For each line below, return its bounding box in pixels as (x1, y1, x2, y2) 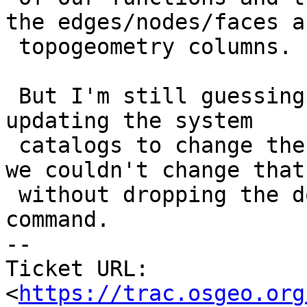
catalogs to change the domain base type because (5, 133, 19, 158)
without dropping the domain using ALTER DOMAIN (5, 182, 19, 208)
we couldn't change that (5, 158, 305, 183)
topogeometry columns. (5, 34, 19, 60)
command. (5, 207, 110, 232)
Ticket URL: (5, 256, 149, 282)
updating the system (5, 108, 253, 134)
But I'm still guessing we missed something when (5, 84, 19, 109)
